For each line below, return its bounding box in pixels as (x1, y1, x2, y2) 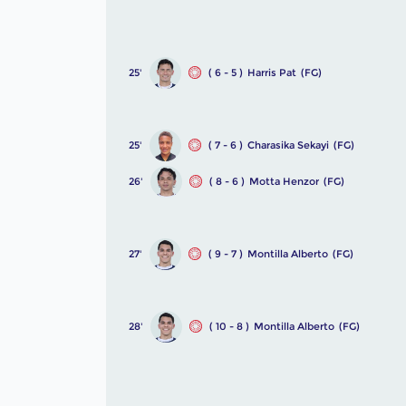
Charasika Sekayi (247, 138, 329, 151)
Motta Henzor (249, 174, 319, 188)
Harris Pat (247, 65, 296, 79)
